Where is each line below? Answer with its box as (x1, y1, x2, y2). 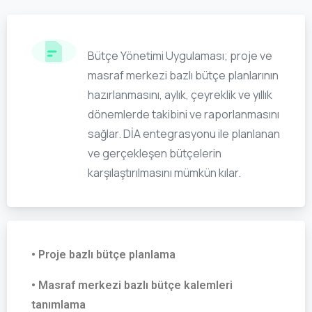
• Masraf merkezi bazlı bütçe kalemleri (31, 278, 233, 292)
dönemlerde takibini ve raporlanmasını (87, 106, 279, 122)
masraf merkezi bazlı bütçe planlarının (87, 67, 279, 83)
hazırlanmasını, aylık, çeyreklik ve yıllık (87, 86, 272, 102)
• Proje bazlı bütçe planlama (31, 247, 175, 261)
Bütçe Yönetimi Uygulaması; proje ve (87, 47, 272, 63)
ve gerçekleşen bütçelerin (87, 145, 221, 161)
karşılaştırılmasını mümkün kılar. (87, 164, 241, 180)
